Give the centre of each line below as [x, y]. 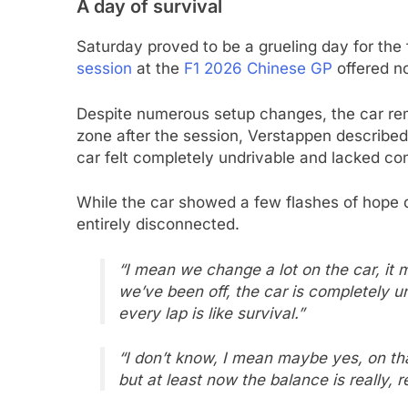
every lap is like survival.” [211, 313]
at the [160, 69]
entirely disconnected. [160, 224]
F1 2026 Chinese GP [258, 69]
